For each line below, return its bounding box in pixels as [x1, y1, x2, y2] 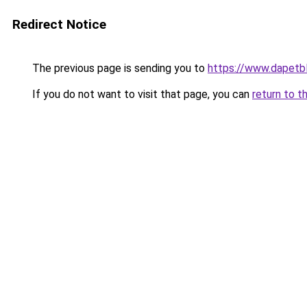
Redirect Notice [12, 16, 106, 32]
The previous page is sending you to [29, 62, 208, 75]
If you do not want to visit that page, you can [29, 88, 252, 101]
